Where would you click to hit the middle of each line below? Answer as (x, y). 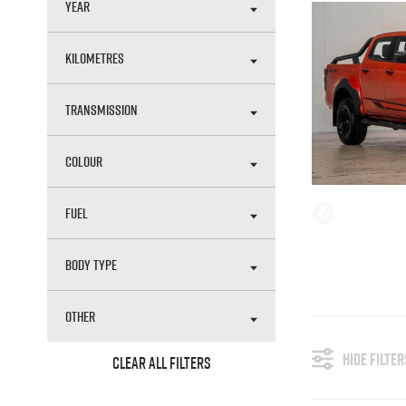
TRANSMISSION (101, 110)
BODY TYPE (91, 265)
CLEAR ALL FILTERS (161, 363)
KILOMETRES (95, 58)
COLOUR (84, 161)
